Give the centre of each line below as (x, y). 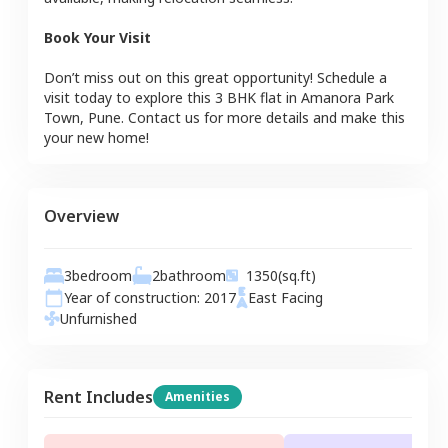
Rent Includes (98, 396)
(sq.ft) (297, 275)
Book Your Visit (97, 37)
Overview (81, 215)
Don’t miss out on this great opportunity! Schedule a (215, 77)
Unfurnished (98, 318)
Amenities (197, 396)
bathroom (193, 275)
